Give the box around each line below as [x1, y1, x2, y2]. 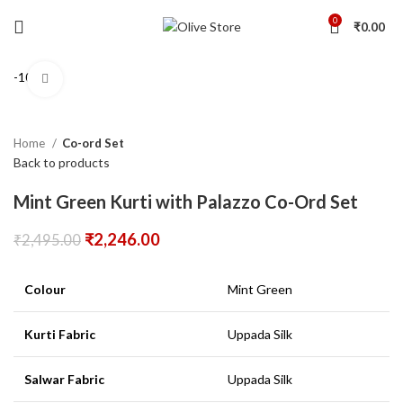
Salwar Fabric [24, 372, 104, 387]
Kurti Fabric [24, 327, 95, 342]
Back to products [13, 155, 110, 170]
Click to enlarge [63, 72, 153, 86]
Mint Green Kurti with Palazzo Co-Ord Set [13, 191, 358, 212]
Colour [24, 282, 66, 297]
